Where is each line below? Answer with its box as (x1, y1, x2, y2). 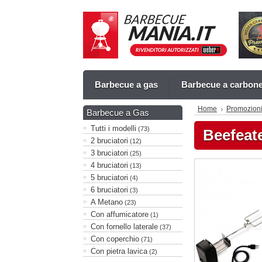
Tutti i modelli (91, 124, 136, 133)
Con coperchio (91, 235, 139, 243)
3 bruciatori (91, 149, 128, 157)
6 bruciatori (91, 185, 128, 194)
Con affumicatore (91, 210, 149, 219)
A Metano (91, 198, 123, 206)
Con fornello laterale (91, 222, 158, 231)
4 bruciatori (91, 161, 128, 170)
